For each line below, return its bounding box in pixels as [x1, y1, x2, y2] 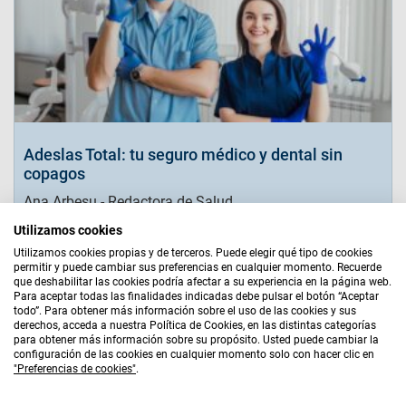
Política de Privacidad [49, 309, 170, 324]
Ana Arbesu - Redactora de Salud [24, 193, 233, 211]
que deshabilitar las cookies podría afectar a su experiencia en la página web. [14, 275, 391, 288]
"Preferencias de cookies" [14, 362, 136, 375]
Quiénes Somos [189, 309, 277, 324]
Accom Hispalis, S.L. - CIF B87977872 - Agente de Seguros [41, 374, 365, 390]
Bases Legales [140, 290, 222, 305]
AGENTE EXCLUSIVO [14, 339, 131, 354]
